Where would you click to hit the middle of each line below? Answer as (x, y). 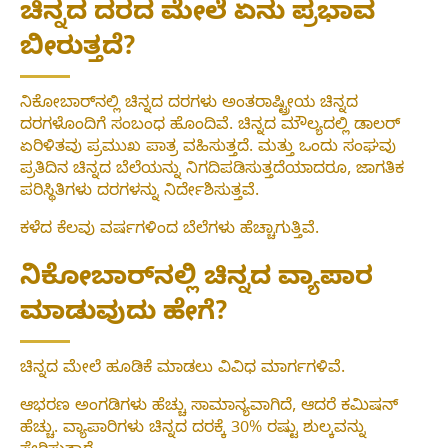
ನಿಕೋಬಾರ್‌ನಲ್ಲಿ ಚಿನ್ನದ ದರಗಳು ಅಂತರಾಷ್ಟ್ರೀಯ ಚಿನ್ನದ (189, 104)
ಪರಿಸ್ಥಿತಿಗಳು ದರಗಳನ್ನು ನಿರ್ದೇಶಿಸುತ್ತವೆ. (139, 192)
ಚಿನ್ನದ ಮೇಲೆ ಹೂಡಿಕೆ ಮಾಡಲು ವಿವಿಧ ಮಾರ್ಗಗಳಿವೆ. (182, 370)
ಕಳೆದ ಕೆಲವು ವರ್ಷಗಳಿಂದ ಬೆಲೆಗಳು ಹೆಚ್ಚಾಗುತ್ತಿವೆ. (169, 230)
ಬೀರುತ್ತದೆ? (78, 50)
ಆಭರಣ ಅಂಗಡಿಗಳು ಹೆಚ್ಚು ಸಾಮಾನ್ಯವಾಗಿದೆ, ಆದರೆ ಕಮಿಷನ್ (209, 408)
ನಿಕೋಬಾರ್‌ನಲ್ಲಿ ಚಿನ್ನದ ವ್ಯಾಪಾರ (196, 281)
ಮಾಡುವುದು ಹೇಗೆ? (124, 316)
